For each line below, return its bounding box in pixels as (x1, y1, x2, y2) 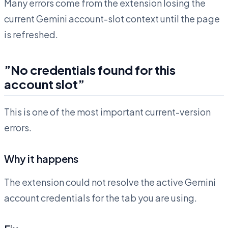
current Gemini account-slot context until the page (4, 13, 220, 25)
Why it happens (4, 152, 78, 165)
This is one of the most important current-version (4, 106, 211, 118)
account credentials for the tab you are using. (4, 192, 197, 204)
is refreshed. (4, 28, 58, 41)
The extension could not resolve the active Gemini (4, 176, 216, 188)
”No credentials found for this (4, 62, 176, 78)
